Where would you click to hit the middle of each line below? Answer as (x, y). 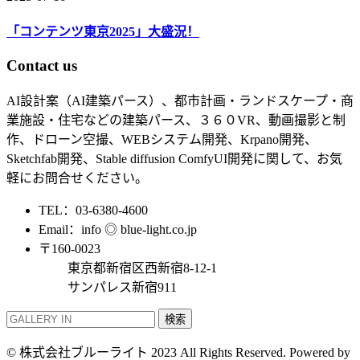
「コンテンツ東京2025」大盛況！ (103, 32)
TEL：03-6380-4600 (93, 211)
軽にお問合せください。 (77, 178)
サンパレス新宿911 (108, 288)
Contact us (42, 66)
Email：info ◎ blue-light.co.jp (118, 230)
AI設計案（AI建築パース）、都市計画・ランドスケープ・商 (180, 101)
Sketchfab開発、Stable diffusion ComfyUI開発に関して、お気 (174, 159)
